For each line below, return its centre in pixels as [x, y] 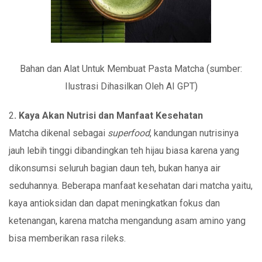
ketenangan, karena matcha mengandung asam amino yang [127, 220]
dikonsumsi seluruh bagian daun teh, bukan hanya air [115, 168]
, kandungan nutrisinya [194, 133]
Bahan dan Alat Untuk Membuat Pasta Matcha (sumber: [131, 68]
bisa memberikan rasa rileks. [67, 238]
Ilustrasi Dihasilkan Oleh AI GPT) [131, 86]
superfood [129, 133]
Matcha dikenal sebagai [58, 133]
